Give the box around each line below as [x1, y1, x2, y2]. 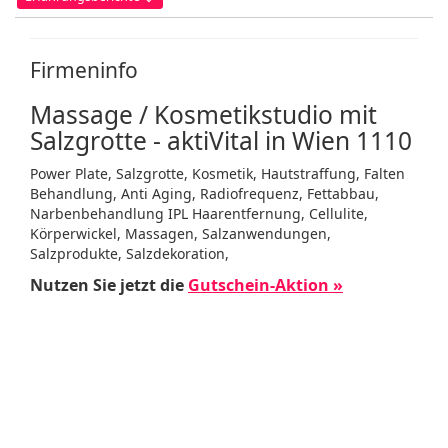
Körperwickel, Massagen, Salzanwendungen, [30, 224, 331, 243]
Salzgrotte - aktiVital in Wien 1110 [30, 124, 412, 157]
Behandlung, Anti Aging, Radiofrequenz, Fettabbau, [30, 184, 379, 203]
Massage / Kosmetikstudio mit [30, 98, 377, 131]
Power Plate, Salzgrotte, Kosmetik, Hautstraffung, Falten [30, 164, 405, 183]
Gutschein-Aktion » [188, 274, 343, 296]
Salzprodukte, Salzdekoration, [30, 244, 229, 263]
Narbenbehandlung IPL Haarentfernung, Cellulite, [30, 204, 368, 223]
